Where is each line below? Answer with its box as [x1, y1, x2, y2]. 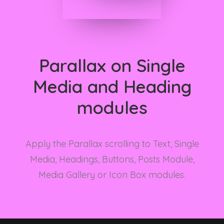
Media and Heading [32, 75, 191, 97]
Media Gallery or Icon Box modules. [38, 169, 185, 180]
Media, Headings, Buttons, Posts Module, [29, 153, 194, 165]
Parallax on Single [38, 54, 185, 76]
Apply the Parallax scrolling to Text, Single [25, 138, 199, 149]
